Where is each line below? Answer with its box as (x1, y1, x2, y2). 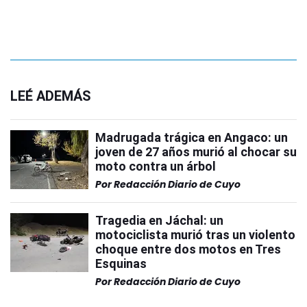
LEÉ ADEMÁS (10, 88, 91, 105)
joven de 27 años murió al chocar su (95, 145, 297, 160)
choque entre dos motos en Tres (95, 242, 281, 257)
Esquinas (95, 256, 147, 271)
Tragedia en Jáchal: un (95, 213, 223, 228)
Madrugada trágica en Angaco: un (95, 130, 288, 145)
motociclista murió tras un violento (95, 228, 295, 243)
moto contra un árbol (95, 159, 216, 174)
